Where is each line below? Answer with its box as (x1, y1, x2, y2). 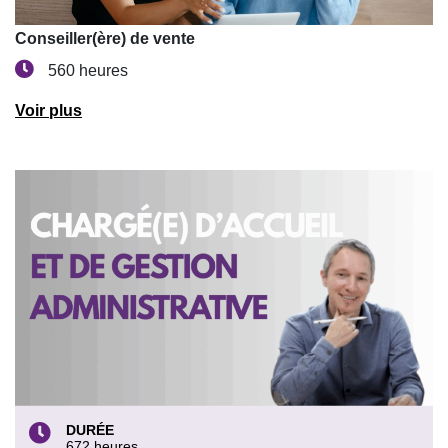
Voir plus (15, 102, 82, 120)
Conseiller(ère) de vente (15, 30, 195, 48)
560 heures (48, 62, 128, 80)
